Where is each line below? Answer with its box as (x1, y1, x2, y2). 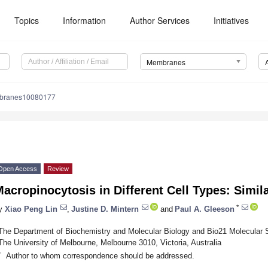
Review (47, 165, 69, 173)
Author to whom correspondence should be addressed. (5, 251, 194, 260)
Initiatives (214, 14, 249, 26)
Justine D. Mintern (71, 204, 139, 214)
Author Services (130, 14, 190, 26)
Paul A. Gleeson (175, 204, 234, 214)
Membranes (146, 57, 185, 68)
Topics (14, 14, 39, 26)
